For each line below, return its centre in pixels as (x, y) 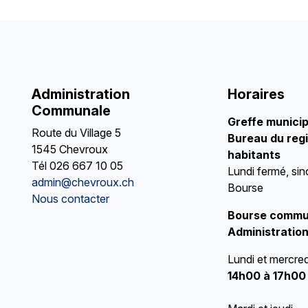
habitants (254, 155)
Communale (71, 111)
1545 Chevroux (69, 150)
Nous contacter (70, 199)
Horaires (256, 95)
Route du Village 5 (76, 133)
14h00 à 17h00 (266, 276)
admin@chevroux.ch (82, 183)
